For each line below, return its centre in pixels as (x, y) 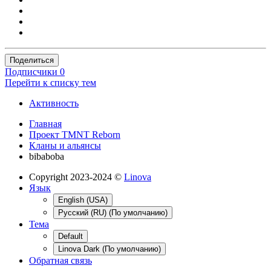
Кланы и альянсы (65, 145)
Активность (54, 103)
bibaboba (47, 156)
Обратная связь (60, 260)
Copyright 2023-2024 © (77, 177)
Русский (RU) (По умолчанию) (113, 212)
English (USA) (83, 200)
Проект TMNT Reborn (75, 134)
